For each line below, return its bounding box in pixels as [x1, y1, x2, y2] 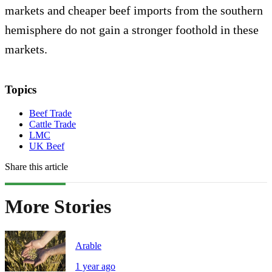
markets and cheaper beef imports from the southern [5, 3, 263, 17]
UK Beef [29, 140, 64, 151]
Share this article [5, 161, 68, 172]
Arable [75, 240, 101, 251]
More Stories [5, 195, 111, 217]
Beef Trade [29, 107, 72, 118]
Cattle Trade [29, 118, 76, 129]
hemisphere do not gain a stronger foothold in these [5, 22, 259, 36]
